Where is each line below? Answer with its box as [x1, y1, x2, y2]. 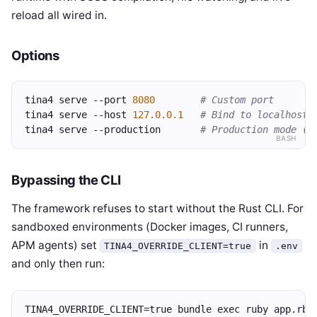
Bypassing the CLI [11, 172, 121, 188]
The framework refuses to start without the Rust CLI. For [11, 202, 304, 215]
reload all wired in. [11, 8, 107, 22]
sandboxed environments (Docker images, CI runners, [11, 220, 288, 234]
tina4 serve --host [25, 109, 132, 120]
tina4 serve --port [25, 94, 132, 105]
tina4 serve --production [25, 124, 200, 135]
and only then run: [11, 257, 105, 270]
